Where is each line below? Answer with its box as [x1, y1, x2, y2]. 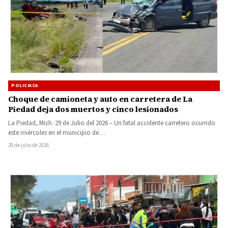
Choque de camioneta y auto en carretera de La [8, 94, 192, 105]
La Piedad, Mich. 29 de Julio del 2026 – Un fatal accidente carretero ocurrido [8, 119, 215, 128]
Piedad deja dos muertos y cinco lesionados [8, 104, 178, 115]
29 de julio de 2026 [8, 141, 49, 150]
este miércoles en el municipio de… [8, 128, 105, 138]
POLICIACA [11, 82, 38, 90]
